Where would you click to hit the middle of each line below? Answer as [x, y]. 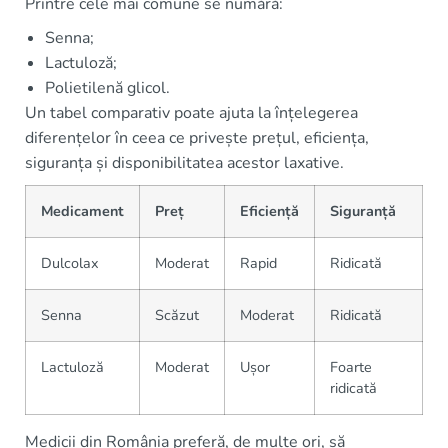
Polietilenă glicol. [107, 88]
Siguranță [363, 211]
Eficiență [269, 211]
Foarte [351, 367]
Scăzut [177, 315]
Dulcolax [70, 263]
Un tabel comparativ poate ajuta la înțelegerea [191, 113]
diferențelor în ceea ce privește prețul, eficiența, [197, 138]
